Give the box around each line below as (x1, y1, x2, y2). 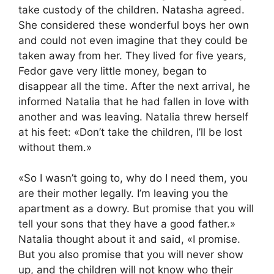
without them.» (18, 141, 92, 154)
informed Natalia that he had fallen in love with (18, 95, 249, 108)
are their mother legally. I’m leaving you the (18, 187, 228, 200)
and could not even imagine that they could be (18, 34, 248, 46)
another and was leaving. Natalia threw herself (18, 110, 248, 123)
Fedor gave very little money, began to (18, 64, 207, 77)
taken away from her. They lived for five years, (18, 49, 246, 62)
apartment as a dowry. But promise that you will (18, 202, 254, 215)
